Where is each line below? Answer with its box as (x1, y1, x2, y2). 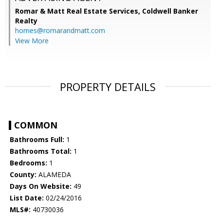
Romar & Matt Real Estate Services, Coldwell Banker (15, 6, 198, 16)
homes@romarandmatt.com (15, 26, 105, 36)
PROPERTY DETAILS (60, 79, 156, 94)
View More (15, 36, 49, 46)
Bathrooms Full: (10, 135, 64, 145)
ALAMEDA (36, 170, 71, 180)
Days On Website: (10, 182, 72, 191)
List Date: (10, 193, 44, 203)
